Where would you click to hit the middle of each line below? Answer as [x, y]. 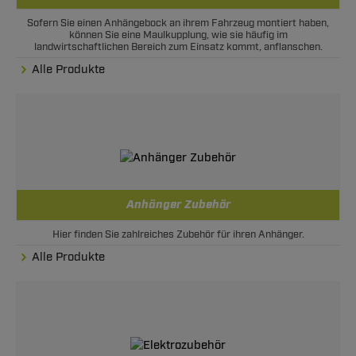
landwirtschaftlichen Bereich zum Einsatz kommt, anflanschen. [178, 47]
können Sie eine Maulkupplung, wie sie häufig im [178, 35]
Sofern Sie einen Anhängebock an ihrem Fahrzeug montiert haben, [178, 23]
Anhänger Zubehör [178, 205]
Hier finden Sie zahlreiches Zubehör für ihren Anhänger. [178, 234]
